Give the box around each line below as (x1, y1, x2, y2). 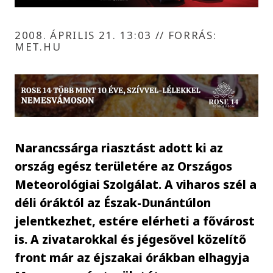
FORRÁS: (165, 27, 217, 42)
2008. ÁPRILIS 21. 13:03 (15, 27, 155, 42)
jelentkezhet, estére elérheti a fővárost (15, 212, 255, 229)
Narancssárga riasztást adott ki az (15, 139, 224, 156)
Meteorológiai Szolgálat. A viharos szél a (15, 175, 257, 193)
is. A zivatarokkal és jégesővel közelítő (15, 230, 247, 247)
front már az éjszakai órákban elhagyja (15, 249, 250, 266)
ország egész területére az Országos (15, 157, 233, 174)
